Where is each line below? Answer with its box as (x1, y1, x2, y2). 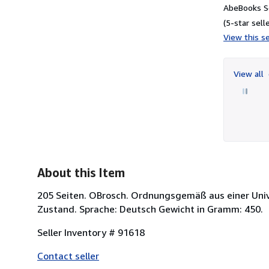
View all (234, 68, 266, 79)
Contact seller (37, 249, 99, 262)
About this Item (37, 165, 125, 180)
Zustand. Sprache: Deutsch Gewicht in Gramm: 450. (37, 202, 263, 215)
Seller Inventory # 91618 (37, 226, 145, 238)
